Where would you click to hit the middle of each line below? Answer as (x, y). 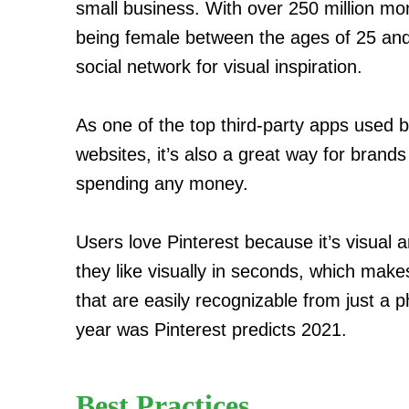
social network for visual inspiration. (219, 66)
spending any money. (162, 183)
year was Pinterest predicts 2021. (211, 329)
